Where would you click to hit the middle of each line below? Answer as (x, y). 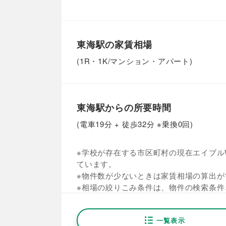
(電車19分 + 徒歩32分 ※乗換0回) (135, 124)
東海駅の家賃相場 (115, 44)
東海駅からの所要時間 (124, 107)
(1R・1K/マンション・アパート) (135, 61)
